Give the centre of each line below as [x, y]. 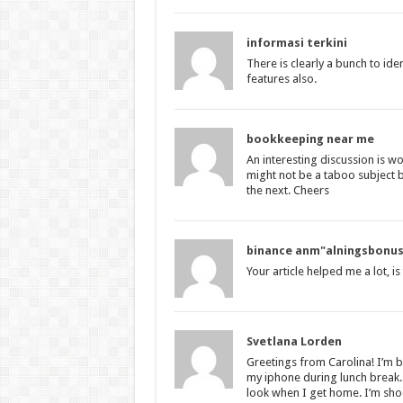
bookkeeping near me [310, 139]
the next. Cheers [287, 190]
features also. [281, 78]
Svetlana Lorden [294, 341]
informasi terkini [296, 42]
